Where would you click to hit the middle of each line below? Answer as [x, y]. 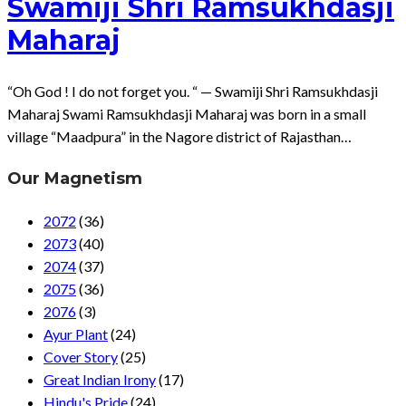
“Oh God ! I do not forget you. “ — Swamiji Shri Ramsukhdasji [193, 91]
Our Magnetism [75, 178]
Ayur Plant [76, 334]
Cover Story [81, 357]
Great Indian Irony [100, 380]
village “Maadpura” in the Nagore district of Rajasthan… [179, 136]
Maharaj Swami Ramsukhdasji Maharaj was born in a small [187, 113]
